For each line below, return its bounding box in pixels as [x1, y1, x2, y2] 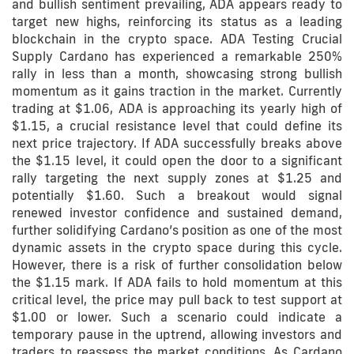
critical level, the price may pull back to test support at [12, 292, 342, 307]
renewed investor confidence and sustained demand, [12, 205, 342, 220]
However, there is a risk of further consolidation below [12, 257, 342, 273]
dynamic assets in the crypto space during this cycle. [12, 239, 342, 255]
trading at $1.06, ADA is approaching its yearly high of [12, 100, 342, 116]
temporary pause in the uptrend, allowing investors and [12, 326, 342, 342]
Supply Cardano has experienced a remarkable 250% [12, 48, 342, 64]
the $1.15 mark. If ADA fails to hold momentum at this [12, 274, 342, 290]
